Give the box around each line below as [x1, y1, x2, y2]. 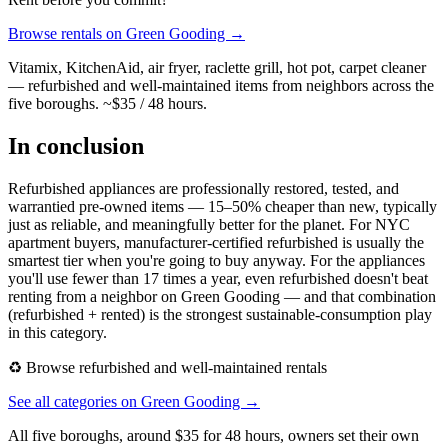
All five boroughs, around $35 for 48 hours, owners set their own [8, 426, 419, 444]
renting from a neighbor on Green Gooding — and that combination [8, 287, 436, 305]
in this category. [8, 323, 107, 341]
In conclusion [8, 133, 144, 160]
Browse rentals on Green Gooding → [8, 25, 245, 43]
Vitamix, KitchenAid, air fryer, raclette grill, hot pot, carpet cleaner [8, 59, 426, 77]
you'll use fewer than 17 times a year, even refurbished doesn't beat [8, 269, 428, 287]
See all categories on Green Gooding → [8, 392, 260, 410]
